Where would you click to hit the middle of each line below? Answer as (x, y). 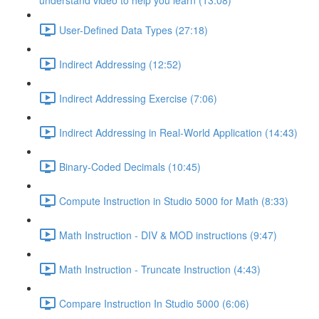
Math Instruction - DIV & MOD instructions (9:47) (168, 235)
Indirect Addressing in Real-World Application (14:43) (178, 132)
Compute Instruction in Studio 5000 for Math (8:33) (174, 200)
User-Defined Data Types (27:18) (134, 30)
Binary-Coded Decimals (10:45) (130, 166)
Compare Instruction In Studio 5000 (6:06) (154, 303)
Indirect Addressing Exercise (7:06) (138, 98)
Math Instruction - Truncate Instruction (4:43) (160, 269)
